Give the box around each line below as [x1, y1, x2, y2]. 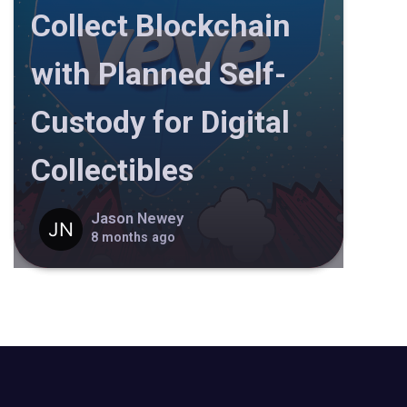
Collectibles [30, 152, 194, 189]
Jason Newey [91, 209, 184, 227]
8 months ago [91, 229, 176, 244]
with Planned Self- [30, 55, 286, 93]
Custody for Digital [30, 104, 290, 141]
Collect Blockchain [30, 7, 291, 45]
